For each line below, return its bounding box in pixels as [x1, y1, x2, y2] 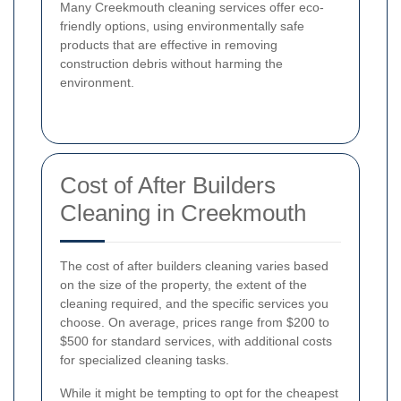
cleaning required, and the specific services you [60, 296, 328, 311]
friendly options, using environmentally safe [60, 19, 304, 34]
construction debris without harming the [60, 56, 283, 72]
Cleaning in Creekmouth [60, 200, 306, 227]
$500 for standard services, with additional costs [60, 334, 332, 349]
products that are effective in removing [60, 38, 277, 53]
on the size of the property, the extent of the [60, 277, 307, 293]
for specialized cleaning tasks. [60, 353, 229, 368]
